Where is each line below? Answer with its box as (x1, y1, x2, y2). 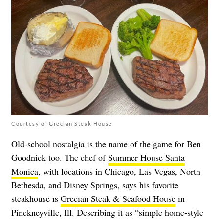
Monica (11, 165, 38, 177)
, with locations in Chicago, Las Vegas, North (38, 165, 200, 177)
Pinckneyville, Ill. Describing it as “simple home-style (11, 206, 203, 218)
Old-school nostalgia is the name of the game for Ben (11, 137, 201, 150)
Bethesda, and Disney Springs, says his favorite (11, 178, 178, 191)
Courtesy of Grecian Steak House (11, 120, 112, 127)
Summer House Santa (108, 151, 185, 163)
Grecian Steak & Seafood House (61, 192, 175, 204)
